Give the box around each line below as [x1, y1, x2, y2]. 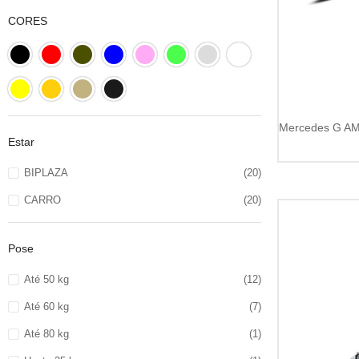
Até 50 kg [23, 273, 69, 285]
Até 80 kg [23, 328, 69, 340]
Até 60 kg [23, 301, 69, 313]
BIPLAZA [23, 167, 68, 179]
